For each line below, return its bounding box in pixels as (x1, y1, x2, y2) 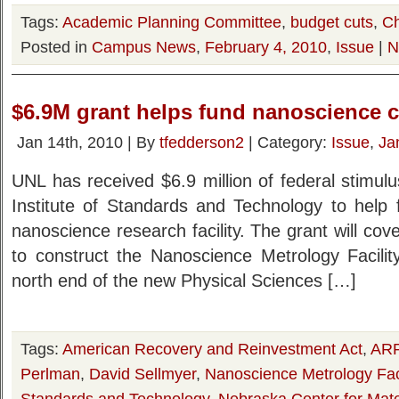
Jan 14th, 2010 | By (17, 133, 159, 151)
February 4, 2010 (205, 37, 327, 56)
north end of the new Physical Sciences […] (12, 271, 356, 290)
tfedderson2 (159, 133, 244, 151)
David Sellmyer (89, 364, 196, 383)
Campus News (92, 37, 196, 56)
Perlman (20, 364, 80, 383)
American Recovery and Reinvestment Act (62, 339, 362, 358)
